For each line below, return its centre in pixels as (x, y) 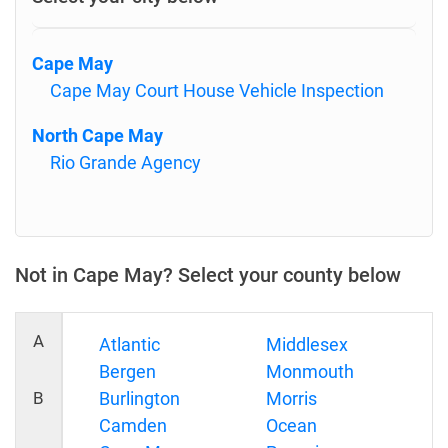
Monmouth (309, 371)
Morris (291, 398)
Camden (133, 425)
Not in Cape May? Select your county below (208, 275)
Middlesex (306, 344)
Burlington (139, 398)
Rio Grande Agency (125, 162)
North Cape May (97, 135)
